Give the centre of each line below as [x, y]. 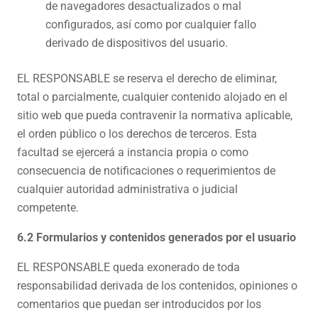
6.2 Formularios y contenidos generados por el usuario [157, 237]
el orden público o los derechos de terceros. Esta [137, 134]
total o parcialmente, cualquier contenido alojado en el [152, 97]
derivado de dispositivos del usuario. [137, 43]
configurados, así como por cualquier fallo [151, 24]
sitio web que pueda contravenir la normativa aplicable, [155, 115]
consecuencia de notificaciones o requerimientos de [146, 171]
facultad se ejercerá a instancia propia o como [133, 152]
